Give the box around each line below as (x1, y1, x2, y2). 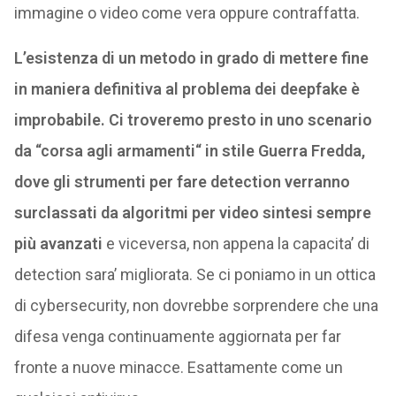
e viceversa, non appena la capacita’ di (102, 234, 369, 254)
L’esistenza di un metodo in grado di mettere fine (13, 49, 369, 68)
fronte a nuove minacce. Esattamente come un (13, 358, 343, 377)
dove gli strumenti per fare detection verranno (13, 172, 350, 192)
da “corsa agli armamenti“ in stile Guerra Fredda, (13, 141, 365, 161)
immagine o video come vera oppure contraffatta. (13, 4, 360, 23)
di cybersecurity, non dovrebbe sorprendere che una (13, 296, 378, 316)
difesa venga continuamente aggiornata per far (13, 327, 341, 346)
